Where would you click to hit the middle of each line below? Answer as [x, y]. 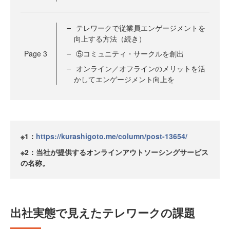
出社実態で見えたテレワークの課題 [103, 213]
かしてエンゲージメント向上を [124, 79]
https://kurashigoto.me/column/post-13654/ [112, 136]
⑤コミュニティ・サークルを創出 [130, 54]
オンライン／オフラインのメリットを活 [141, 69]
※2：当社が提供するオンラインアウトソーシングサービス [114, 152]
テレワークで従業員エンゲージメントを [141, 28]
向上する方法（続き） [110, 39]
